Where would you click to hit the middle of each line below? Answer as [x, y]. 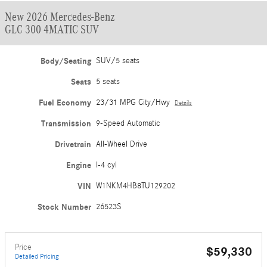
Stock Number [65, 207]
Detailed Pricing [37, 256]
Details [184, 103]
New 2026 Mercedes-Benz [60, 17]
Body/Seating [66, 61]
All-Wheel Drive [122, 144]
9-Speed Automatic [128, 123]
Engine [79, 165]
